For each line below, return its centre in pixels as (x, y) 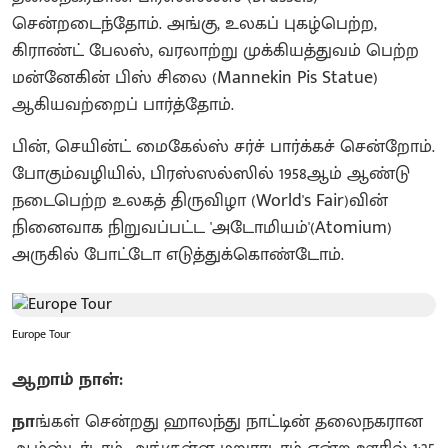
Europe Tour (41, 333)
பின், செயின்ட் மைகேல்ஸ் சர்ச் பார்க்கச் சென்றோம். (223, 146)
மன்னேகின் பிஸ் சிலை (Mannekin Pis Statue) (195, 77)
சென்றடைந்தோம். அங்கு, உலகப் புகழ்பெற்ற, (194, 23)
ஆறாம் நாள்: (67, 379)
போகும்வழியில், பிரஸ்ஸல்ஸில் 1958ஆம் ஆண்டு (211, 173)
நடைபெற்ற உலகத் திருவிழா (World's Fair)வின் (200, 200)
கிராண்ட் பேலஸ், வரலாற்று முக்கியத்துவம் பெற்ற (215, 50)
